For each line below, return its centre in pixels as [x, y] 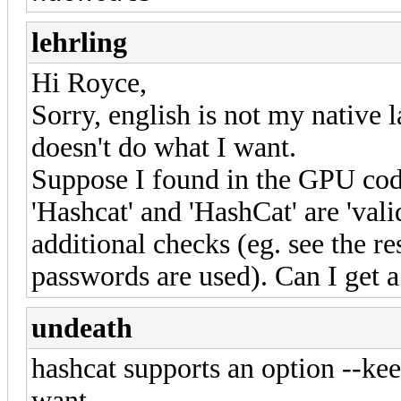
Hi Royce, [89, 82]
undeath [82, 328]
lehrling [79, 42]
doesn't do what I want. [164, 147]
